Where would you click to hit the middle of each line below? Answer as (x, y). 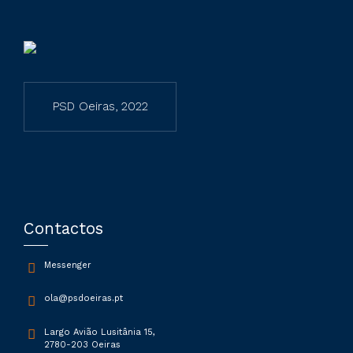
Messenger (67, 265)
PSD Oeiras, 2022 (100, 107)
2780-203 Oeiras (82, 344)
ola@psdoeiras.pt (83, 299)
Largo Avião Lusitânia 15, (99, 332)
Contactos (63, 229)
